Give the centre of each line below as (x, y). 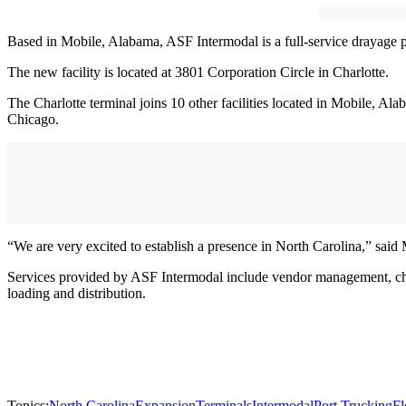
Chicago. (33, 120)
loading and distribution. (80, 294)
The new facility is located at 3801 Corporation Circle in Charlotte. (198, 72)
